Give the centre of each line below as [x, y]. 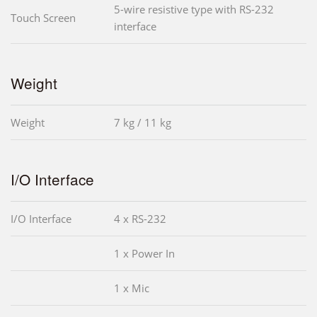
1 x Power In [144, 254]
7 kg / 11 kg [143, 123]
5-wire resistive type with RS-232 [194, 10]
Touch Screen [43, 18]
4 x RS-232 [140, 219]
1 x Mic [132, 288]
